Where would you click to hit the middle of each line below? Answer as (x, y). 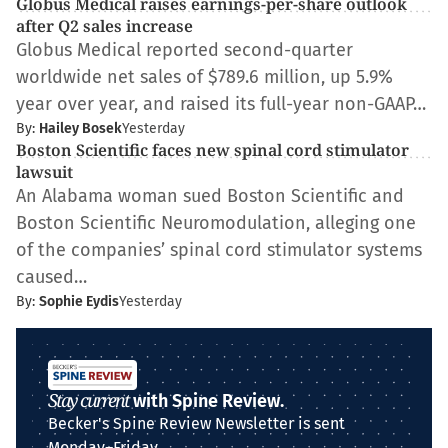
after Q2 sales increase (104, 26)
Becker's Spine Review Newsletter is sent (196, 423)
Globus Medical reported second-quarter (184, 50)
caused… (51, 277)
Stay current (88, 400)
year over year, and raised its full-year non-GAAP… (221, 104)
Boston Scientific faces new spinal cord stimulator (212, 150)
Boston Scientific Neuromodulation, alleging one (216, 223)
